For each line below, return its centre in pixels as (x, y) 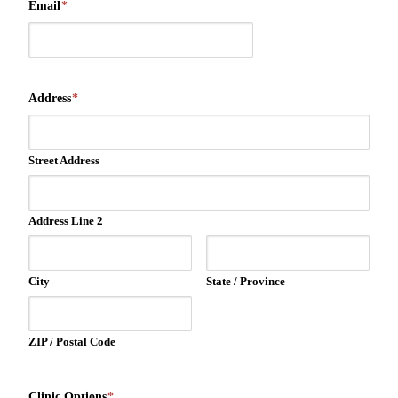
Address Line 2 (66, 221)
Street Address (64, 160)
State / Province (246, 281)
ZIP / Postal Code (72, 342)
